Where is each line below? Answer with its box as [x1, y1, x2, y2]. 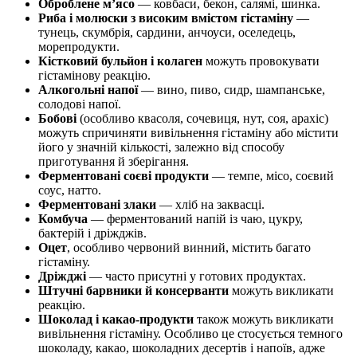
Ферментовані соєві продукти [38, 169, 209, 183]
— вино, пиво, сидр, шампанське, [138, 83, 325, 97]
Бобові [38, 112, 76, 126]
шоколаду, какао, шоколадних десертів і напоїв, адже [38, 341, 325, 355]
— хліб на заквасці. [156, 198, 265, 212]
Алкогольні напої [38, 83, 138, 97]
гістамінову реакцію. [38, 69, 151, 83]
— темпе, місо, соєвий [209, 169, 334, 183]
